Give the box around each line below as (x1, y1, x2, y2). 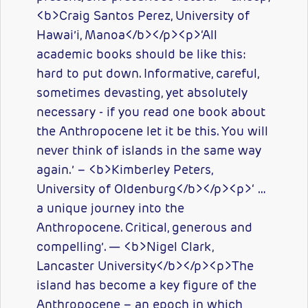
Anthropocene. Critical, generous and (36, 219, 253, 236)
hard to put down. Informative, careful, (36, 65, 259, 82)
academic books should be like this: (36, 46, 247, 63)
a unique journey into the (36, 200, 185, 217)
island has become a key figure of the (36, 277, 257, 294)
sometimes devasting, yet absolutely (36, 85, 248, 101)
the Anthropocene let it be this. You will (36, 123, 269, 140)
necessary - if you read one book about (36, 104, 266, 120)
